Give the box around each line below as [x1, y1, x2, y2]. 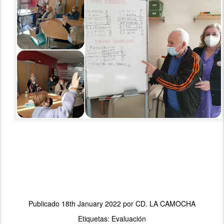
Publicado [28, 198, 61, 208]
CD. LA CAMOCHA [135, 198, 195, 208]
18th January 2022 [61, 198, 121, 208]
